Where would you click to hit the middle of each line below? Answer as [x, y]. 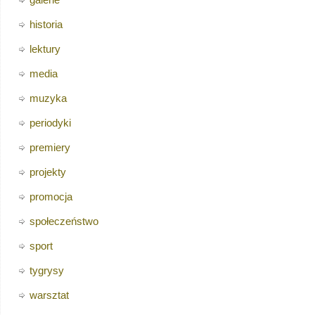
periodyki [50, 123]
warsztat [49, 295]
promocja [51, 197]
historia [46, 25]
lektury [45, 49]
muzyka [48, 98]
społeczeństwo [64, 221]
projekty [47, 172]
